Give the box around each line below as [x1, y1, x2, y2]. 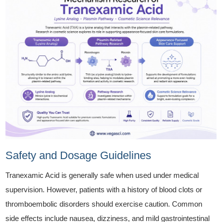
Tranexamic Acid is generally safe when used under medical [5, 170, 199, 179]
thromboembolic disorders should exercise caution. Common [5, 199, 203, 208]
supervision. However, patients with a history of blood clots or [5, 185, 203, 194]
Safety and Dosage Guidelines [5, 149, 152, 162]
